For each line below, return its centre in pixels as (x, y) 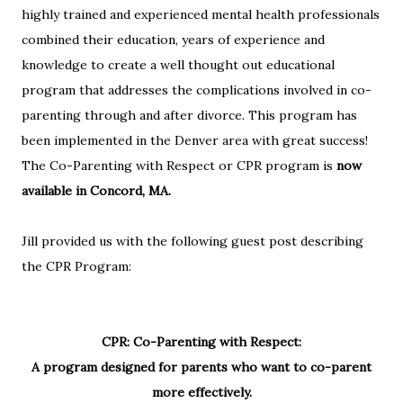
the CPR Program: (76, 266)
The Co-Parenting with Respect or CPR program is (179, 165)
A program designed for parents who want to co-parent (201, 367)
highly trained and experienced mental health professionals (201, 14)
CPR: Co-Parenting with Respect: (201, 341)
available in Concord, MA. (96, 190)
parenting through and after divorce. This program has (189, 115)
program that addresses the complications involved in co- (197, 90)
